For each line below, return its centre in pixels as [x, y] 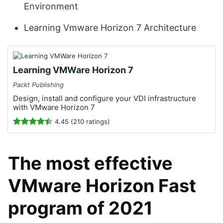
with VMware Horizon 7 [54, 107]
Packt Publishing [38, 85]
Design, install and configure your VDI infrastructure [105, 98]
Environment [51, 6]
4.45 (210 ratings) [81, 121]
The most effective [90, 163]
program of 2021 [80, 208]
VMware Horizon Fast [102, 186]
